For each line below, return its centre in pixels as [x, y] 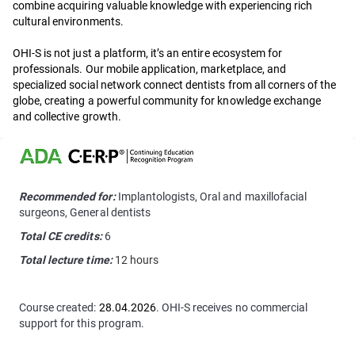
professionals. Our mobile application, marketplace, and [149, 69]
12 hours [136, 260]
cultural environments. [68, 21]
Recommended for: [67, 197]
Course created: [59, 307]
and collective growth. [67, 116]
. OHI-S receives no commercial [231, 307]
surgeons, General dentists [85, 212]
